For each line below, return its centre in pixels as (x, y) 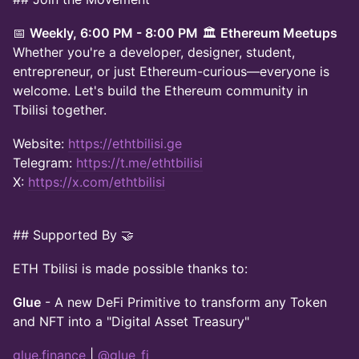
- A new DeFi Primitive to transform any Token (184, 302)
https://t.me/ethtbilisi (139, 163)
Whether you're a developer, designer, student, (154, 52)
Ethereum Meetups (279, 33)
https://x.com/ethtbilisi (97, 182)
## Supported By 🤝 (73, 235)
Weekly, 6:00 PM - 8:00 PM (114, 33)
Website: (40, 143)
